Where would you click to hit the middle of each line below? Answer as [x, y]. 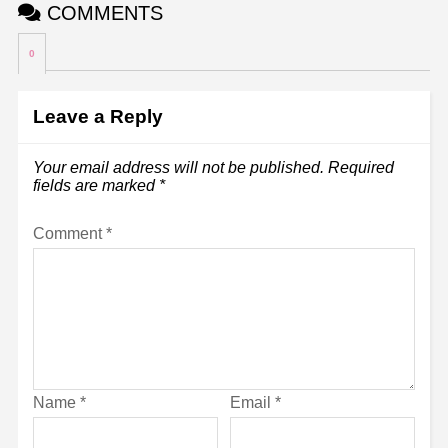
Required [360, 167]
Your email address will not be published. [178, 167]
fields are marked [95, 185]
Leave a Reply [97, 116]
